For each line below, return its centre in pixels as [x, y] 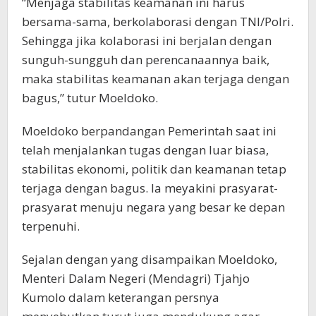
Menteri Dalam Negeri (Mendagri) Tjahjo [136, 278]
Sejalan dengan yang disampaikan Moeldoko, [150, 259]
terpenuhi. [51, 226]
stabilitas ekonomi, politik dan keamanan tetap [154, 169]
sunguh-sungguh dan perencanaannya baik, [146, 60]
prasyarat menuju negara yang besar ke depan [153, 207]
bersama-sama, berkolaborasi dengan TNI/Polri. [158, 22]
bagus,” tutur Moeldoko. [90, 98]
